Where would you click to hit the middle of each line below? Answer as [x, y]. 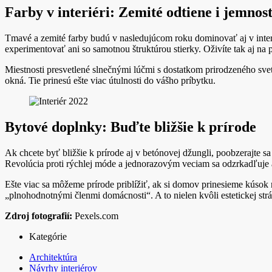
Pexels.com [95, 216]
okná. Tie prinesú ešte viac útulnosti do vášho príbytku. [110, 81]
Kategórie [48, 237]
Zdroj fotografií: [39, 216]
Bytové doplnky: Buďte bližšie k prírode [131, 127]
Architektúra [53, 257]
